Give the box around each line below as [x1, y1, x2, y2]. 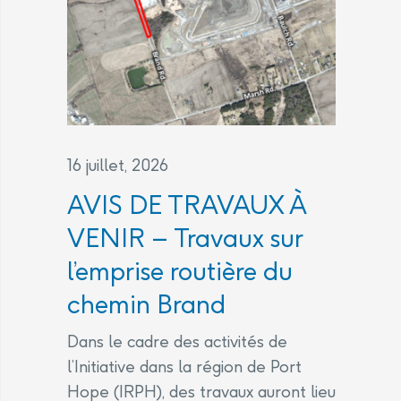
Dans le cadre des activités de [67, 330, 287, 352]
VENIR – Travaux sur [67, 221, 303, 253]
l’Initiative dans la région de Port [67, 355, 302, 377]
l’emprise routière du [67, 254, 293, 286]
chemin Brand [67, 287, 226, 320]
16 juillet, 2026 [67, 154, 168, 175]
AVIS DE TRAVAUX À [67, 188, 306, 220]
